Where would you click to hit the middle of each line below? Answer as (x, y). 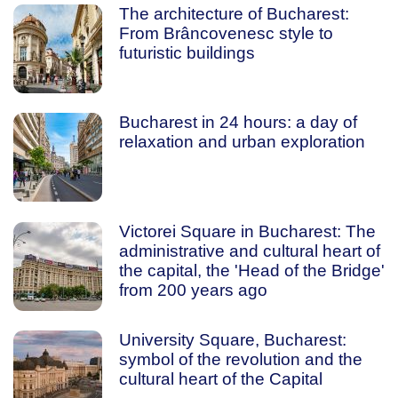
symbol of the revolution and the (240, 359)
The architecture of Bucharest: (234, 13)
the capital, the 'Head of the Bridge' (251, 270)
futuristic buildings (187, 52)
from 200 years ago (193, 290)
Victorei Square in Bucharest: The (247, 231)
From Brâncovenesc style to (226, 33)
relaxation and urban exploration (242, 142)
